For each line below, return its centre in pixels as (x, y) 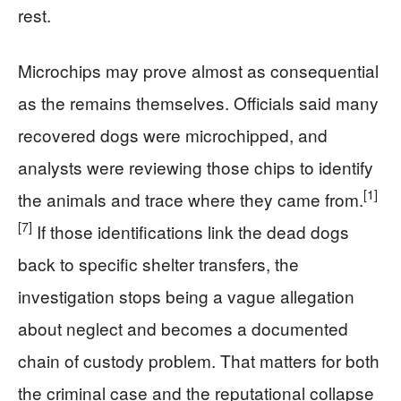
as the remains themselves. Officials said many (198, 102)
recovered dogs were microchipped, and (173, 134)
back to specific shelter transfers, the (158, 263)
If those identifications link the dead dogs (191, 231)
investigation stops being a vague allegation (186, 295)
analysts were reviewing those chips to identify (196, 166)
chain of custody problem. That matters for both (199, 360)
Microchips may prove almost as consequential (198, 70)
